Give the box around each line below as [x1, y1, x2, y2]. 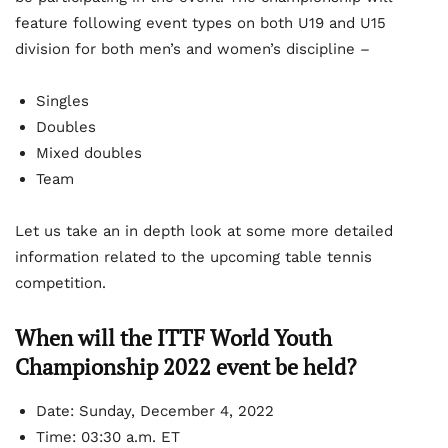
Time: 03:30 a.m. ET [36, 427, 180, 446]
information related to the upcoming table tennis [15, 247, 372, 266]
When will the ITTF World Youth [15, 322, 332, 352]
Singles [36, 91, 89, 110]
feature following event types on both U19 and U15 [15, 13, 386, 32]
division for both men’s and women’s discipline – [15, 39, 370, 58]
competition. [15, 273, 106, 292]
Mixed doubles [36, 143, 142, 162]
